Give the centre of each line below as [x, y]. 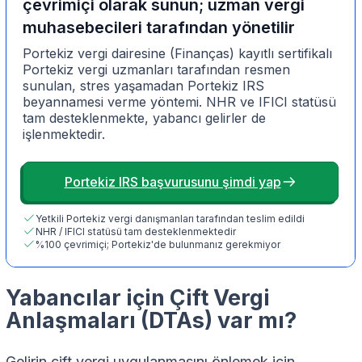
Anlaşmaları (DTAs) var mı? [151, 321]
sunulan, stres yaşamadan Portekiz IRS [143, 86]
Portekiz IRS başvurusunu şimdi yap [173, 182]
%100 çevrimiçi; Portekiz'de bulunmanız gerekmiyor [158, 244]
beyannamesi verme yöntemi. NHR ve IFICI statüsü [179, 102]
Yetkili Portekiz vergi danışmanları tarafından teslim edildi [170, 218]
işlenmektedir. [64, 135]
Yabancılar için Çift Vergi [138, 298]
